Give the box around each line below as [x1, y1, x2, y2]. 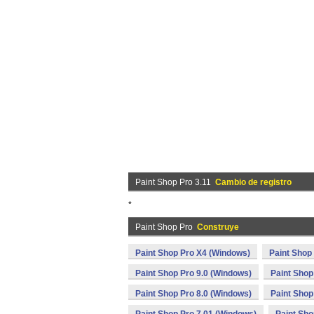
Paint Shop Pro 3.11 [135, 177, 215, 187]
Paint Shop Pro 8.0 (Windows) [135, 289, 252, 299]
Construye [197, 222, 239, 232]
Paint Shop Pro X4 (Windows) [135, 248, 250, 258]
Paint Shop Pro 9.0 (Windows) [135, 268, 252, 278]
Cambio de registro [215, 177, 292, 187]
